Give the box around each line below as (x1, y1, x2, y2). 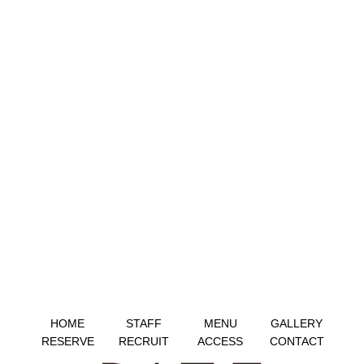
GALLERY (271, 317, 323, 330)
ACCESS (197, 335, 243, 348)
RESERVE (41, 335, 94, 348)
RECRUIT (119, 335, 169, 348)
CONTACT (269, 335, 324, 348)
